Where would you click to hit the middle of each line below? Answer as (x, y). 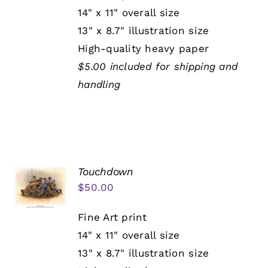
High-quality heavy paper (144, 49)
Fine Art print (112, 217)
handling (99, 85)
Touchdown (106, 172)
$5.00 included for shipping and (158, 67)
